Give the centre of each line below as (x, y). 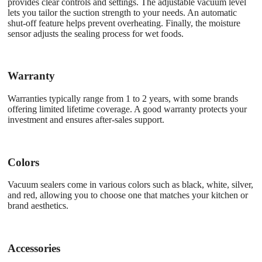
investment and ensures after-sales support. (86, 119)
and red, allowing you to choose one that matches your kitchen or (128, 195)
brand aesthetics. (38, 206)
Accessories (34, 249)
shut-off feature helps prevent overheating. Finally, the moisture (124, 23)
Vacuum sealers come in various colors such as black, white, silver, (130, 185)
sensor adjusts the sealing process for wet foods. (96, 33)
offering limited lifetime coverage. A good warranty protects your (127, 109)
